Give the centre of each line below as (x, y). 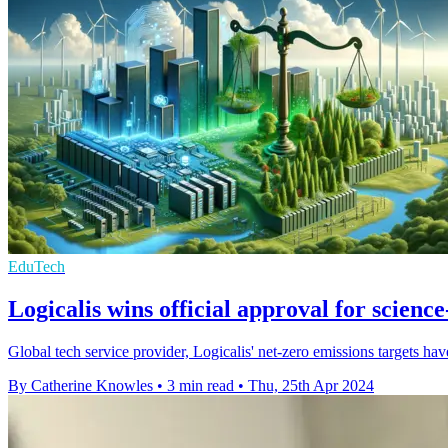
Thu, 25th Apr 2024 (311, 385)
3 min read (200, 385)
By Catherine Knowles (80, 385)
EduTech (36, 266)
